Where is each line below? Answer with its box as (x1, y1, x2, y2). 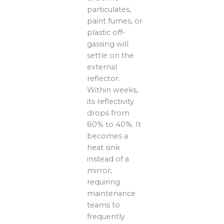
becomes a (87, 131, 128, 141)
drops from (87, 108, 130, 118)
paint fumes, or (87, 16, 143, 26)
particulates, (87, 5, 131, 14)
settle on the (87, 51, 134, 60)
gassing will (87, 39, 129, 49)
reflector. (87, 74, 120, 83)
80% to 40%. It (87, 120, 141, 129)
